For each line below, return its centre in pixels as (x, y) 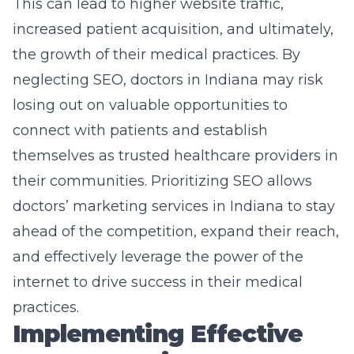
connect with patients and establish (140, 130)
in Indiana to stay (272, 206)
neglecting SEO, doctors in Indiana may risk (168, 80)
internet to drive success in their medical (158, 282)
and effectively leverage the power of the (158, 257)
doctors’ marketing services (111, 206)
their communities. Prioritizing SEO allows (162, 181)
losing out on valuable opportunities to (150, 105)
